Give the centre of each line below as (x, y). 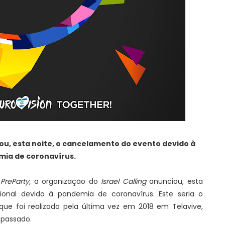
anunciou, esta (175, 181)
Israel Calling (124, 181)
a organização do (66, 181)
